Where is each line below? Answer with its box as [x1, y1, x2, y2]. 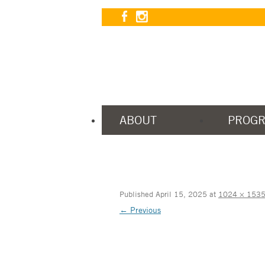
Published [119, 189, 156, 199]
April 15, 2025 [156, 189, 207, 199]
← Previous [119, 203, 161, 215]
